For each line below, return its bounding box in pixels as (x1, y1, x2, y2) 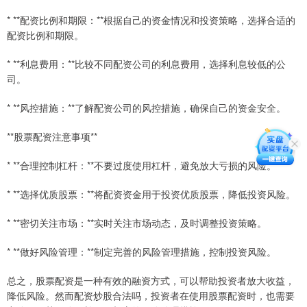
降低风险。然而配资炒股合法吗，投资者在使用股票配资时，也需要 (7, 288, 295, 303)
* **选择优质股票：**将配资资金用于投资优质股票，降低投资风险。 (7, 187, 295, 201)
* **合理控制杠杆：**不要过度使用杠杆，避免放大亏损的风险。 (7, 158, 276, 173)
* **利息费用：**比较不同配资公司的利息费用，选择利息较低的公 (7, 57, 286, 71)
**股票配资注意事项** (7, 130, 97, 144)
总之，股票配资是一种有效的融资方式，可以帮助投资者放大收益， (7, 273, 295, 288)
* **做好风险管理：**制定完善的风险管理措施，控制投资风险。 (7, 245, 276, 259)
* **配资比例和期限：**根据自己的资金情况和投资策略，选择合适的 (7, 13, 295, 27)
